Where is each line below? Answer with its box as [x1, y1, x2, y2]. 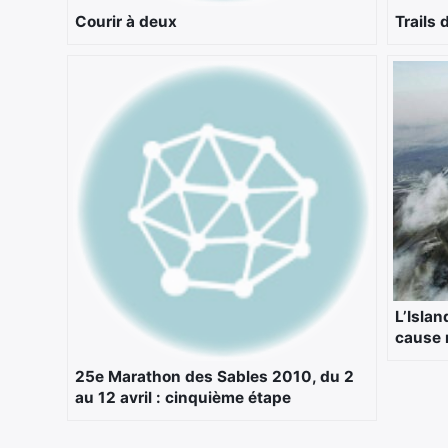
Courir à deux [75, 11, 177, 31]
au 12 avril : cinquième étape [75, 387, 291, 407]
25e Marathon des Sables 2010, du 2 [75, 366, 354, 386]
